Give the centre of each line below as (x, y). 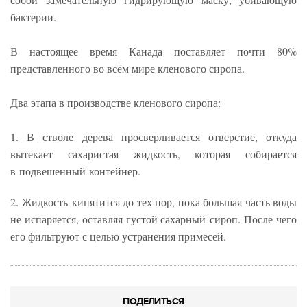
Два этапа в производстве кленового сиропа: (115, 102)
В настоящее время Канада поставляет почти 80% (153, 51)
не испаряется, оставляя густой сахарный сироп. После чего (153, 219)
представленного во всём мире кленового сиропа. (127, 68)
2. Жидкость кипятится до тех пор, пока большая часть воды (153, 201)
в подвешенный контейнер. (75, 171)
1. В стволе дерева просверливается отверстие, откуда (153, 136)
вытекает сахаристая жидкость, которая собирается (153, 153)
